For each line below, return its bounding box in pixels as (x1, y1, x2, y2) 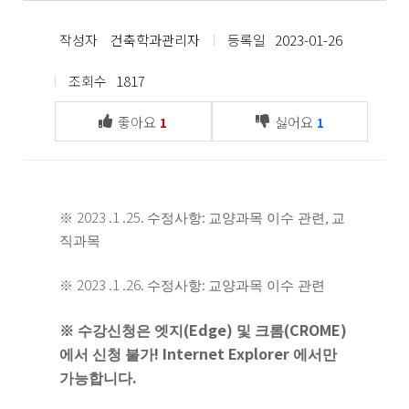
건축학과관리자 (107, 30, 200, 49)
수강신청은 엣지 (78, 323, 184, 339)
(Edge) (184, 319, 236, 341)
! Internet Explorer (154, 342, 293, 364)
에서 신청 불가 (59, 347, 154, 362)
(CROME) (284, 319, 347, 341)
